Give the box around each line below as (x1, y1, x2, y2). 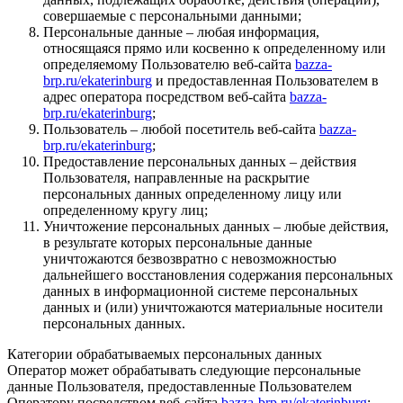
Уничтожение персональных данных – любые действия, (43, 218, 389, 234)
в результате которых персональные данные (43, 234, 312, 250)
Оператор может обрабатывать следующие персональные (7, 362, 361, 378)
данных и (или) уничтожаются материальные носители (43, 299, 383, 315)
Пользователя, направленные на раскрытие (43, 169, 309, 185)
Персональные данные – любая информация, (43, 23, 319, 40)
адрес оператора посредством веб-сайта (43, 88, 290, 104)
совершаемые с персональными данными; (43, 7, 301, 23)
